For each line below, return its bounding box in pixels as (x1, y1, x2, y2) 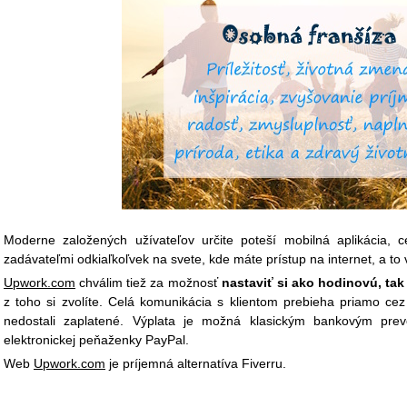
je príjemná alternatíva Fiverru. (105, 356, 286, 371)
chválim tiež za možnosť (75, 275, 222, 290)
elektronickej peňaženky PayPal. (4, 333, 189, 347)
